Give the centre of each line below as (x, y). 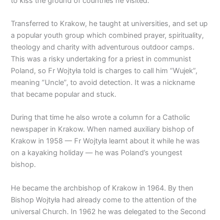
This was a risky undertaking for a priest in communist (101, 59)
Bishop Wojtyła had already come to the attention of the (104, 200)
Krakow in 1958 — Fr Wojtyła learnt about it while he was (106, 141)
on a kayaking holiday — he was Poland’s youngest (97, 153)
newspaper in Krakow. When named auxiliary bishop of (103, 129)
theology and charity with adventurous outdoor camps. (103, 47)
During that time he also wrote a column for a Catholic (101, 118)
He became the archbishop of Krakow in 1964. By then (102, 188)
